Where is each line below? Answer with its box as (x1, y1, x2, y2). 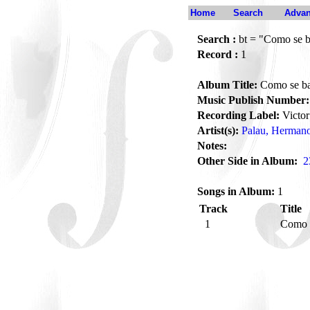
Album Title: (197, 79, 257, 91)
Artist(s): (197, 125, 239, 136)
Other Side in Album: (197, 155, 298, 167)
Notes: (197, 140, 227, 152)
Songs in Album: (197, 185, 275, 197)
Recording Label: (197, 109, 280, 121)
